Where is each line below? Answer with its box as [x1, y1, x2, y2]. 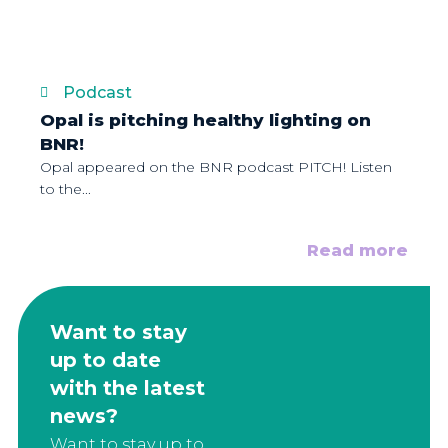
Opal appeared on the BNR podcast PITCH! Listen [40, 158, 392, 177]
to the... [40, 180, 91, 199]
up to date [49, 348, 161, 373]
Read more [307, 241, 408, 261]
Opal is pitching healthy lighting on [40, 110, 371, 131]
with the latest [49, 376, 205, 401]
